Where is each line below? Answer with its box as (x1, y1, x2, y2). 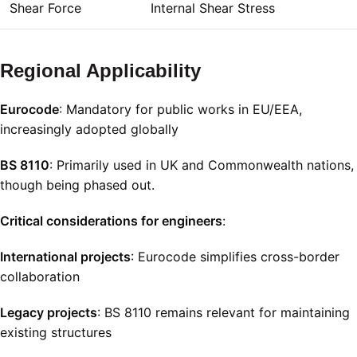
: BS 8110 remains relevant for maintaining (97, 304, 350, 321)
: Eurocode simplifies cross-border (131, 249, 339, 265)
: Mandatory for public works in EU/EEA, (59, 101, 302, 118)
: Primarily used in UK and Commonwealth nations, (49, 157, 354, 174)
